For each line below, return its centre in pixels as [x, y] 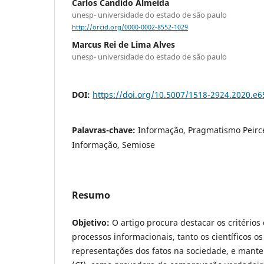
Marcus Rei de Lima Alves [123, 45]
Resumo [91, 195]
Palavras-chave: [105, 130]
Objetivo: [91, 223]
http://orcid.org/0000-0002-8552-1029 [130, 27]
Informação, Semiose [113, 145]
